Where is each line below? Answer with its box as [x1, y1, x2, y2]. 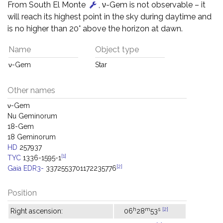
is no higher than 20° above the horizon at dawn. [7, 24, 183, 33]
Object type [95, 45, 139, 54]
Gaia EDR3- [7, 164, 44, 172]
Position [7, 188, 37, 198]
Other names [7, 86, 55, 95]
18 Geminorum [7, 133, 56, 141]
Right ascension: [10, 207, 63, 215]
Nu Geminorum [7, 112, 57, 120]
